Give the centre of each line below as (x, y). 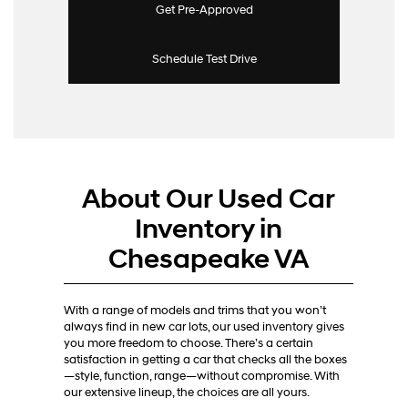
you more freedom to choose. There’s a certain (189, 343)
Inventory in (209, 229)
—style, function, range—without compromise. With (202, 376)
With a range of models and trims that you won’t (195, 310)
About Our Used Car (209, 199)
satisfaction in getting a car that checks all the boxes (205, 359)
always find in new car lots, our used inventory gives (204, 326)
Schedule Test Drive (204, 59)
